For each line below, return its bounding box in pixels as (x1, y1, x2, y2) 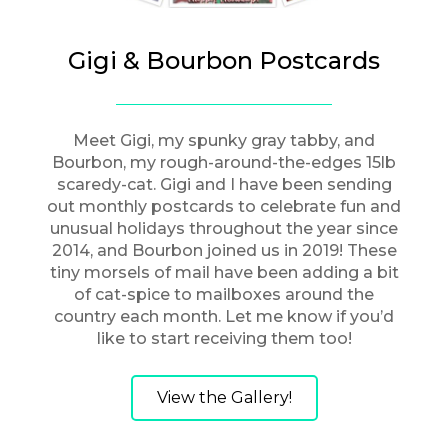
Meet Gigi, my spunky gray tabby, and (73, 130, 375, 150)
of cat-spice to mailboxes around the (74, 284, 374, 304)
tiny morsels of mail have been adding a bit (49, 262, 399, 282)
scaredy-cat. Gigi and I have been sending (56, 174, 392, 194)
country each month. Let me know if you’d (54, 306, 394, 326)
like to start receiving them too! (96, 328, 352, 348)
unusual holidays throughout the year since (50, 218, 398, 238)
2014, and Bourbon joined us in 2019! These (51, 240, 397, 260)
